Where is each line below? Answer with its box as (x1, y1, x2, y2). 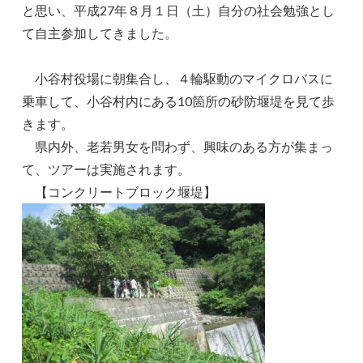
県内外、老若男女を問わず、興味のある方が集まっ (22, 138, 334, 154)
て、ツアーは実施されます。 (22, 160, 191, 177)
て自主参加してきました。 (22, 24, 178, 41)
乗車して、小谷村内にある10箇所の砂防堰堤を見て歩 (22, 92, 335, 109)
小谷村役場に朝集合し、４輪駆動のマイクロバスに (22, 70, 334, 86)
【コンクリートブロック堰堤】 (22, 183, 217, 199)
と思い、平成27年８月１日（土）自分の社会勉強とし (22, 2, 335, 18)
